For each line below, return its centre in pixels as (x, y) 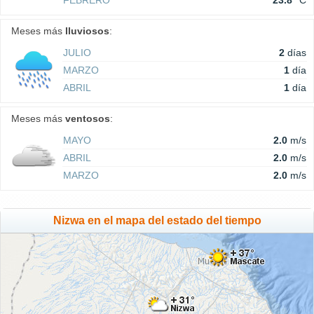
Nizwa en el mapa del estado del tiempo (157, 220)
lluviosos (87, 31)
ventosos (88, 118)
